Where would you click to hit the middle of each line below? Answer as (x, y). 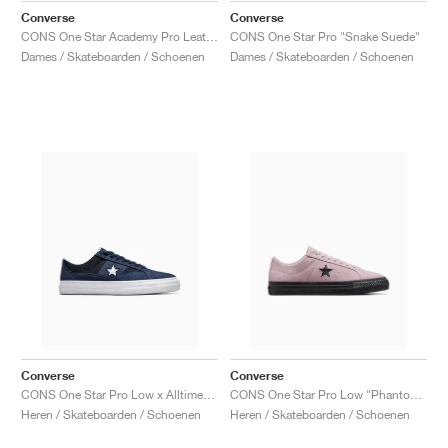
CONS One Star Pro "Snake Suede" (325, 36)
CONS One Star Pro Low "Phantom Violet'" (416, 394)
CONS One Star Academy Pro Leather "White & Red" (212, 36)
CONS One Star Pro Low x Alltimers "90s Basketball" (209, 394)
